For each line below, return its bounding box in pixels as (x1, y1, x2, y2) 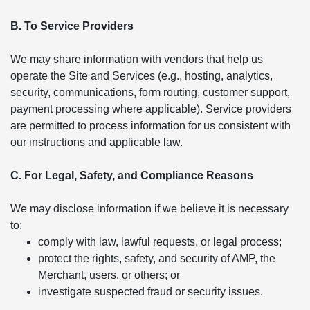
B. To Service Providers (10, 20, 134, 32)
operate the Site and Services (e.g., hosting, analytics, (10, 70, 273, 82)
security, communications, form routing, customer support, (10, 86, 290, 98)
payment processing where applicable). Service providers (10, 103, 291, 115)
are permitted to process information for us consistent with (10, 120, 291, 131)
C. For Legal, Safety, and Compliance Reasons (10, 170, 253, 181)
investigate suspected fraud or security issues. (38, 286, 263, 298)
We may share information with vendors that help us (10, 53, 263, 65)
